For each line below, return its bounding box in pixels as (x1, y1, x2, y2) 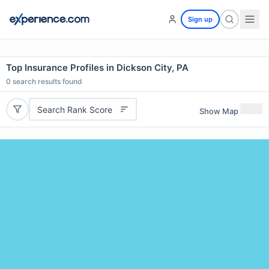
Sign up (188, 15, 213, 23)
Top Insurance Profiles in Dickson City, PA (6, 62, 189, 73)
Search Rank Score (37, 104, 112, 115)
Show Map (199, 106, 238, 116)
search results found (11, 77, 82, 86)
